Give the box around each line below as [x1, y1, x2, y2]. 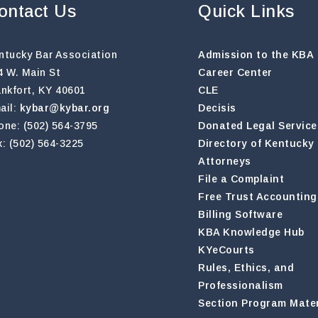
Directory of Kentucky [198, 138, 314, 149]
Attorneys [198, 155, 251, 167]
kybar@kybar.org [19, 102, 109, 114]
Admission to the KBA [198, 49, 314, 60]
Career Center [198, 67, 273, 78]
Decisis [198, 102, 236, 114]
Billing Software [198, 209, 283, 220]
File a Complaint [198, 173, 284, 185]
